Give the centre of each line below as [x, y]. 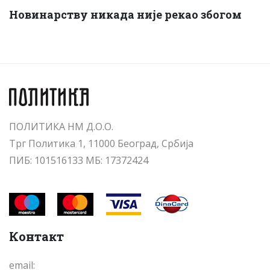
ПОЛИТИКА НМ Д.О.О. [61, 127]
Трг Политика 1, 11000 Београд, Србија [101, 144]
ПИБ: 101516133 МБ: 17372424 [79, 161]
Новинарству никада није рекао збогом [125, 14]
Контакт [36, 237]
